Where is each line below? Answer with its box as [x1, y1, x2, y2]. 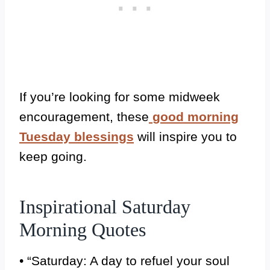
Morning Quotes [19, 219, 146, 240]
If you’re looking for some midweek [19, 90, 220, 104]
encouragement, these [19, 110, 149, 124]
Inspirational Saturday [19, 196, 190, 218]
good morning [152, 110, 239, 124]
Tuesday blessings [19, 130, 134, 143]
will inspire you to [134, 130, 237, 143]
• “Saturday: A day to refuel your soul [19, 254, 230, 268]
